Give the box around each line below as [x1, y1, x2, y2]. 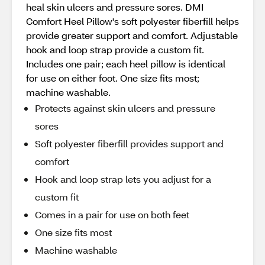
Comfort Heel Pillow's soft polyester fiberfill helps [26, 15, 239, 27]
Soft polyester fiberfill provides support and [35, 137, 224, 150]
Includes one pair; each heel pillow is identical [26, 57, 225, 70]
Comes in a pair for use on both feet [35, 208, 189, 221]
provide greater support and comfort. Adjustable [26, 29, 238, 41]
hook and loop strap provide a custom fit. [26, 43, 204, 56]
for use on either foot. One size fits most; [26, 72, 199, 84]
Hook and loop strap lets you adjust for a [35, 173, 211, 185]
